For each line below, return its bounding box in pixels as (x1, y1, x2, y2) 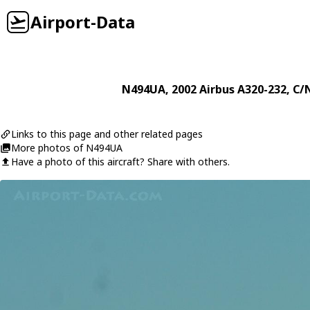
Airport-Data (30, 10, 135, 33)
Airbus (199, 82, 235, 97)
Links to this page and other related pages (11, 127, 203, 140)
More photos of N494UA (11, 141, 122, 154)
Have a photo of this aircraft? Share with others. (11, 155, 230, 168)
